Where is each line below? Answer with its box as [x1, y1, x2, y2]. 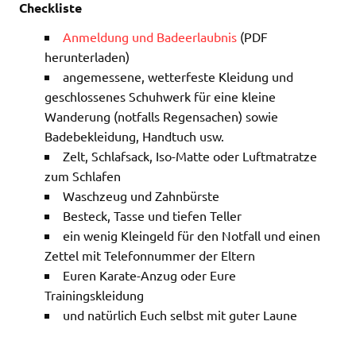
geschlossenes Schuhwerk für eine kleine [44, 88, 276, 105]
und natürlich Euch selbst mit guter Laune [63, 307, 297, 323]
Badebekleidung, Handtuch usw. [44, 128, 224, 145]
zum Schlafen [44, 168, 121, 184]
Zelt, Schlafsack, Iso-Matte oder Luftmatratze [63, 148, 317, 164]
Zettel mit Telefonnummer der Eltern [44, 247, 255, 264]
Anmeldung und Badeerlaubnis [63, 29, 237, 45]
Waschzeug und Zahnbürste [63, 188, 219, 204]
